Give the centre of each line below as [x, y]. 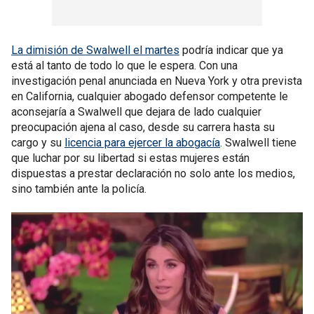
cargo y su [38, 143]
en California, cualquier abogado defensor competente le [150, 96]
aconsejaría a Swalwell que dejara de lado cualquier [136, 112]
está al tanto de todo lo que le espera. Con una [124, 66]
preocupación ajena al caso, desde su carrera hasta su [143, 127]
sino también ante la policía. [79, 189]
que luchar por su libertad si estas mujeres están [130, 158]
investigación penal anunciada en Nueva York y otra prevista [157, 81]
